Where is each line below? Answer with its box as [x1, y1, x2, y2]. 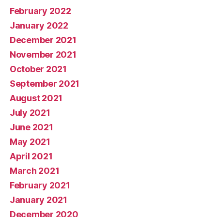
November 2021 [10, 49, 77, 60]
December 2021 [10, 34, 77, 45]
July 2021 [10, 107, 50, 118]
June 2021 [10, 122, 53, 132]
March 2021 [10, 165, 60, 176]
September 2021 [10, 78, 80, 89]
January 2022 [10, 20, 68, 31]
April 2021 [10, 151, 53, 161]
